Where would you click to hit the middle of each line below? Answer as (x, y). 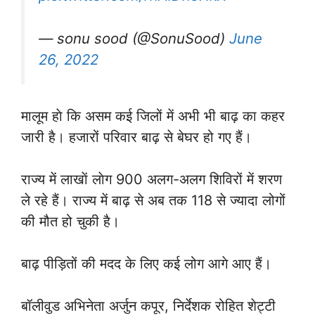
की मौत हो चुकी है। (70, 222)
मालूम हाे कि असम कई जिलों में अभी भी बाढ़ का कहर (153, 116)
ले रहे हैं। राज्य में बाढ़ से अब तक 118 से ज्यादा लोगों (153, 201)
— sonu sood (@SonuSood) (134, 38)
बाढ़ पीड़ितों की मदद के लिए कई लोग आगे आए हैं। (146, 264)
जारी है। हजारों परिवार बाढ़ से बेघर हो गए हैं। (136, 137)
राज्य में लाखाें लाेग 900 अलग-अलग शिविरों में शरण (152, 180)
